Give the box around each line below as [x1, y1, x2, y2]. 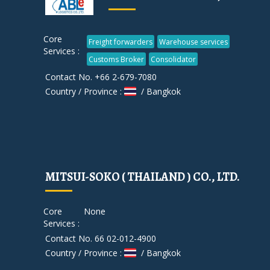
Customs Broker [89, 54, 145, 64]
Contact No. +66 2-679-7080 [45, 71, 157, 83]
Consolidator [151, 54, 196, 64]
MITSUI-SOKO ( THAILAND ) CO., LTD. [45, 168, 240, 185]
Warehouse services [159, 36, 228, 47]
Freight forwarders [89, 36, 153, 47]
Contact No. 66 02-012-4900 [45, 232, 156, 244]
